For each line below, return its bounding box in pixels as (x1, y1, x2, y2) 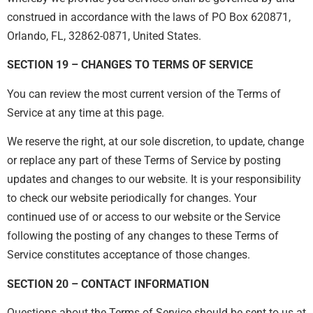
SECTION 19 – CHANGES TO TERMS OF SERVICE (7, 58, 253, 72)
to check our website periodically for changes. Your (7, 191, 256, 205)
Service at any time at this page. (7, 105, 164, 119)
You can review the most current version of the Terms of (7, 87, 281, 101)
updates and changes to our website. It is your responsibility (7, 173, 301, 187)
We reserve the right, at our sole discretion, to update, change (7, 135, 304, 149)
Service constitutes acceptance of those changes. (7, 248, 250, 262)
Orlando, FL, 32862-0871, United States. (7, 29, 201, 43)
